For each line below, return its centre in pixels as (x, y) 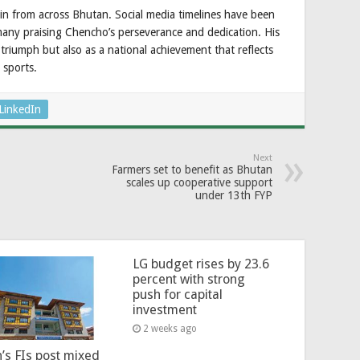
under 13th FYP (234, 196)
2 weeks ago (170, 329)
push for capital (177, 295)
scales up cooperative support (199, 183)
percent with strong (188, 280)
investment (164, 310)
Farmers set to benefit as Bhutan (192, 170)
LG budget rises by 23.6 (200, 264)
